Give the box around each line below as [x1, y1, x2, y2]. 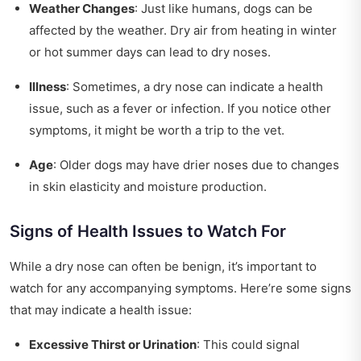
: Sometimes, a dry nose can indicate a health [66, 79, 323, 95]
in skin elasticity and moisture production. [29, 179, 267, 195]
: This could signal [197, 337, 300, 353]
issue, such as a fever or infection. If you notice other [29, 101, 331, 117]
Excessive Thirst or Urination [29, 337, 197, 353]
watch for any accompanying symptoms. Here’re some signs [10, 280, 351, 297]
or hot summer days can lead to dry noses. [29, 44, 271, 60]
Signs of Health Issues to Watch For [10, 222, 286, 242]
